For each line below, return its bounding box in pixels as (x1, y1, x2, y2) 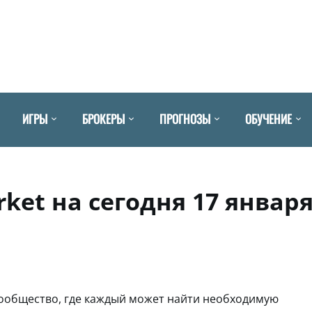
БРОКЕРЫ (82, 109, 125, 127)
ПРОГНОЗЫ (159, 109, 210, 127)
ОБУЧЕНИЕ (245, 109, 292, 127)
